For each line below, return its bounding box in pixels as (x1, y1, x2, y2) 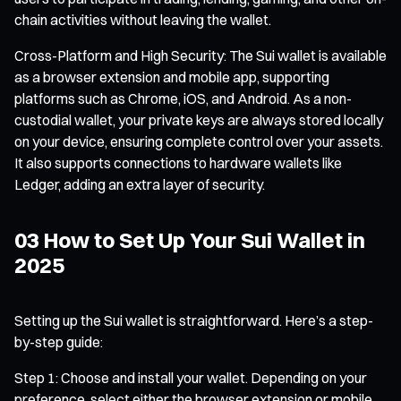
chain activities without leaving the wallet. (14, 10, 271, 29)
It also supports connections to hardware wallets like (14, 153, 342, 172)
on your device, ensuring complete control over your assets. (14, 132, 383, 150)
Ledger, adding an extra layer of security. (14, 175, 265, 193)
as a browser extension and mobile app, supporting (14, 67, 329, 86)
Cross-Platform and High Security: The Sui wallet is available (14, 46, 387, 64)
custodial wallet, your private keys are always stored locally (14, 110, 383, 129)
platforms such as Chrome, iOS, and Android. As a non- (14, 89, 352, 107)
